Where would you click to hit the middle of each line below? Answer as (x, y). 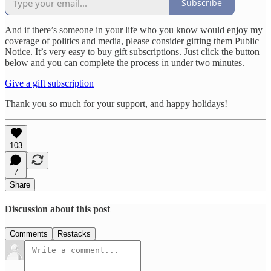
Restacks (74, 234)
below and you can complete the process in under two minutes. (125, 62)
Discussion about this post (57, 209)
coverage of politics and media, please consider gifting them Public (132, 41)
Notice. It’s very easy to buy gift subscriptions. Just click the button (132, 51)
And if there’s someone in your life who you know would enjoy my (134, 30)
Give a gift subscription (49, 83)
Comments (29, 234)
